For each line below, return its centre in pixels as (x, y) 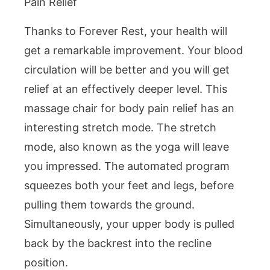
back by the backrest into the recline (118, 243)
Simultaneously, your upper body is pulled (129, 224)
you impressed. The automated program (127, 166)
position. (46, 262)
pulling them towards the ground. (109, 204)
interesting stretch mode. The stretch (120, 127)
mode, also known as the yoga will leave (127, 146)
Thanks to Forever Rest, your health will (126, 31)
